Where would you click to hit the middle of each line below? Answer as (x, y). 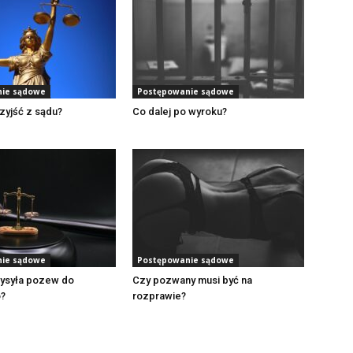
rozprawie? (159, 296)
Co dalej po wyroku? (180, 111)
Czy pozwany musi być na (192, 280)
